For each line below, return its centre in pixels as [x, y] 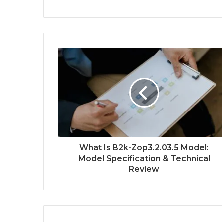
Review [144, 169]
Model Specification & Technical [144, 159]
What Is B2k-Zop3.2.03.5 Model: [144, 148]
